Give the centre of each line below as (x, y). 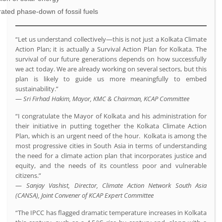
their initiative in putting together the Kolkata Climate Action (111, 126)
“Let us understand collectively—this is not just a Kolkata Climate (111, 39)
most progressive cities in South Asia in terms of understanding (111, 145)
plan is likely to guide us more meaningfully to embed (111, 79)
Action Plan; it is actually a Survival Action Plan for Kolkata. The (111, 49)
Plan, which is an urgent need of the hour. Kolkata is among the (111, 136)
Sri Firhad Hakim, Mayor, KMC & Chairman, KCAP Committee (106, 98)
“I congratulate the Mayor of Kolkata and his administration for (111, 116)
